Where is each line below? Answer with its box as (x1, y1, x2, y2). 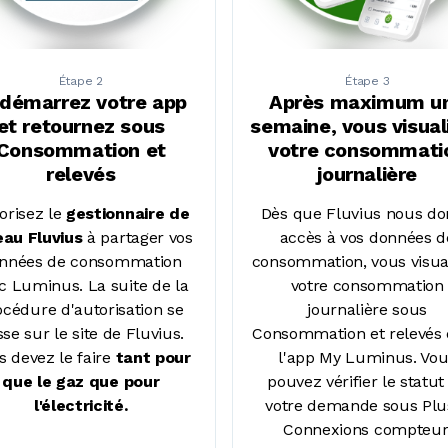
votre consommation (290, 275, 444, 295)
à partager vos (82, 227, 193, 247)
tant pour (115, 347, 191, 367)
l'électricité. (34, 395, 128, 415)
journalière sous (307, 299, 428, 319)
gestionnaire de (66, 203, 190, 223)
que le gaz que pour (2, 371, 160, 391)
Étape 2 (58, 73, 103, 88)
